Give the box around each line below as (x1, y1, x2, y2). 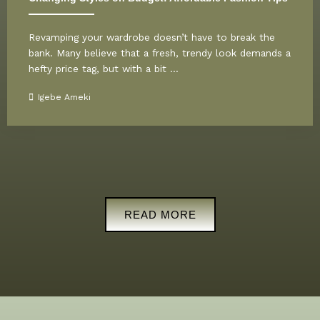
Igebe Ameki (38, 91, 91, 102)
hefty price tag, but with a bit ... (29, 62, 179, 74)
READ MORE (124, 208, 196, 221)
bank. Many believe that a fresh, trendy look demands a (29, 46, 291, 59)
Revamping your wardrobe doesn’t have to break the (29, 31, 275, 43)
